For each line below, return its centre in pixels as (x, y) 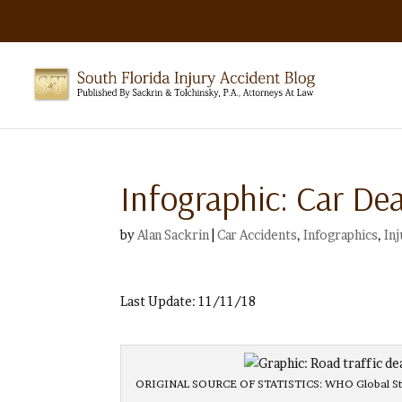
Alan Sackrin (174, 235)
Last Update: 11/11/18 (188, 301)
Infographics (341, 235)
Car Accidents (258, 235)
